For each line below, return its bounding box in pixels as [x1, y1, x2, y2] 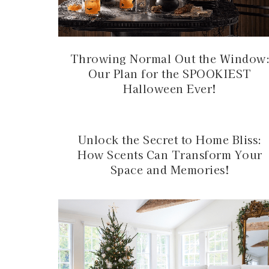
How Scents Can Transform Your [77, 147, 262, 163]
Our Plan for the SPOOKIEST [88, 65, 252, 81]
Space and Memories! [110, 162, 230, 178]
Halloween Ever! [123, 80, 217, 96]
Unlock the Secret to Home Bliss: [77, 131, 262, 148]
